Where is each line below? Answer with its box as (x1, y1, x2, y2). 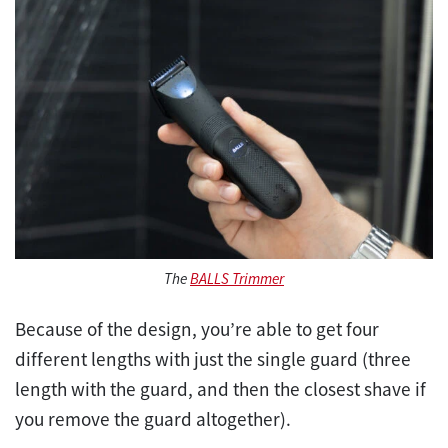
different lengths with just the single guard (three (15, 346, 411, 371)
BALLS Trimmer (190, 268, 284, 288)
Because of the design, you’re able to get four (15, 316, 379, 341)
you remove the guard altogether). (15, 406, 295, 431)
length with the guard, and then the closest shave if (15, 376, 426, 401)
